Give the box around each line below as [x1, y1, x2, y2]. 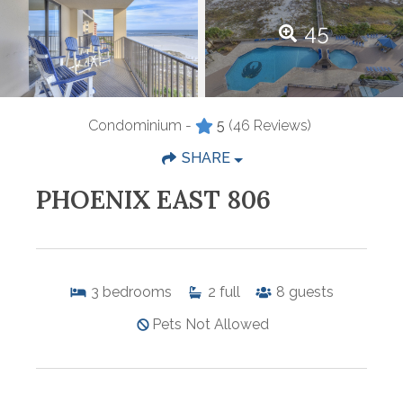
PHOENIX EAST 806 [36, 184, 271, 217]
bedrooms [103, 283, 172, 301]
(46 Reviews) [228, 117, 311, 135]
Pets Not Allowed [152, 316, 269, 334]
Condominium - [88, 117, 192, 135]
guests [289, 283, 334, 301]
